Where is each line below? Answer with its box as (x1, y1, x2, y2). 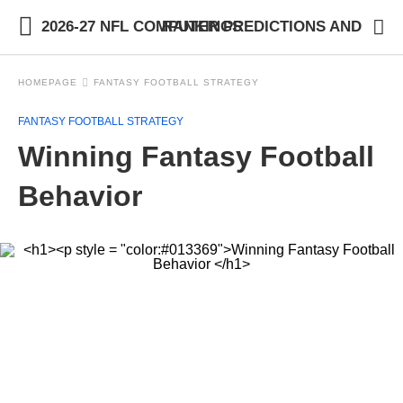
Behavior (18, 180, 142, 212)
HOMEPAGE (18, 77, 77, 87)
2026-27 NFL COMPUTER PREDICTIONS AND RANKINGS (161, 18, 242, 35)
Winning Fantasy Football (18, 140, 374, 173)
